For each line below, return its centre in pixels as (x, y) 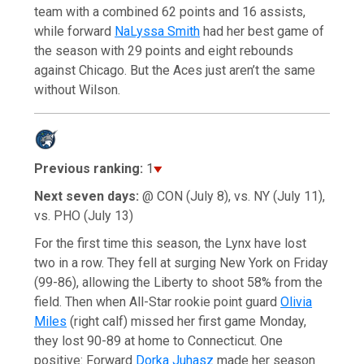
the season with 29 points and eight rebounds (164, 50)
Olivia (297, 301)
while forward (75, 31)
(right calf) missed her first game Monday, (187, 321)
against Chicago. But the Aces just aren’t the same (175, 70)
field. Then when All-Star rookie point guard (158, 301)
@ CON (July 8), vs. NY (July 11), (232, 196)
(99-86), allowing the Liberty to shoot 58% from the (179, 282)
